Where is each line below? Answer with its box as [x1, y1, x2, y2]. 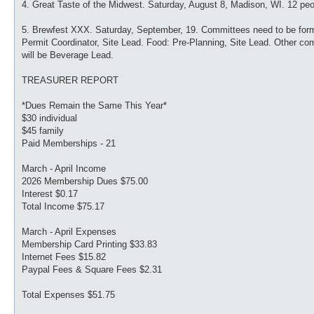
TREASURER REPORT [22, 74, 118, 86]
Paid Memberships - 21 [22, 137, 116, 149]
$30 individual [22, 112, 77, 123]
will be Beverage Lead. [22, 49, 114, 60]
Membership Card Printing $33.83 [22, 238, 157, 250]
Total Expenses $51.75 [22, 289, 115, 300]
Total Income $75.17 [22, 200, 104, 212]
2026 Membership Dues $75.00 [22, 175, 148, 186]
